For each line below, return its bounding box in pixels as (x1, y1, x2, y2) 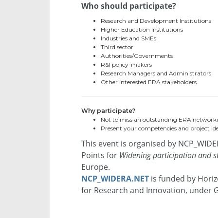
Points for (81, 150, 119, 161)
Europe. (81, 162, 110, 173)
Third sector (101, 43, 133, 51)
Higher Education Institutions (101, 26, 183, 34)
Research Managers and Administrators (101, 70, 211, 77)
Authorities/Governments (101, 52, 173, 60)
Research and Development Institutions (101, 17, 211, 25)
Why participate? (81, 107, 135, 115)
